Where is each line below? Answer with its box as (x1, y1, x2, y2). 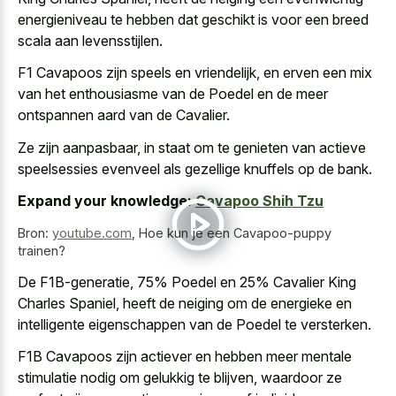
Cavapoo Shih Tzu (195, 192, 324, 210)
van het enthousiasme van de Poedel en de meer (18, 85, 328, 103)
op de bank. (294, 159, 372, 178)
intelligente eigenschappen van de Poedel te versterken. (18, 315, 371, 333)
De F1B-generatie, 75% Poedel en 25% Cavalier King (18, 272, 356, 291)
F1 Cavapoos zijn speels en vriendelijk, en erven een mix (18, 64, 372, 82)
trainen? (18, 243, 65, 259)
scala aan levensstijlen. (18, 31, 163, 49)
